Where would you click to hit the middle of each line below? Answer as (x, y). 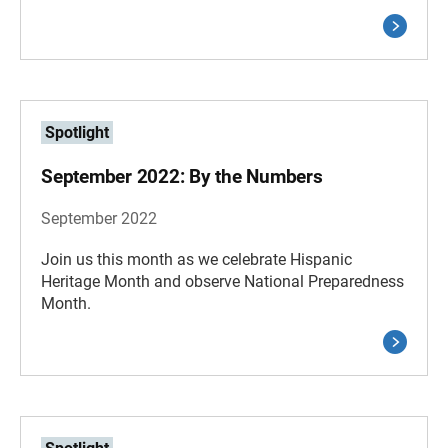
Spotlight (77, 132)
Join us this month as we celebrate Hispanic (196, 259)
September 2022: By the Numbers (182, 176)
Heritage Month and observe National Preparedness (222, 281)
